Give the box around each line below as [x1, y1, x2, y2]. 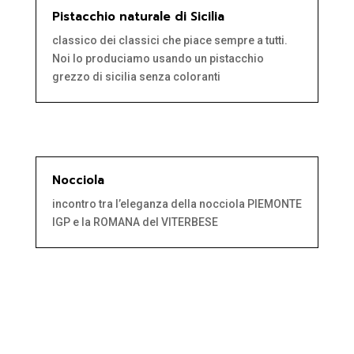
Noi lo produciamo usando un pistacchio [51, 52, 264, 66]
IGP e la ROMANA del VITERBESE [51, 216, 218, 229]
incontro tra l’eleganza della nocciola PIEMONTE [51, 198, 302, 211]
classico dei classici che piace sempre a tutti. [51, 34, 288, 47]
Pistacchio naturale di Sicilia [51, 8, 224, 26]
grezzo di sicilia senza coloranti [51, 70, 220, 84]
